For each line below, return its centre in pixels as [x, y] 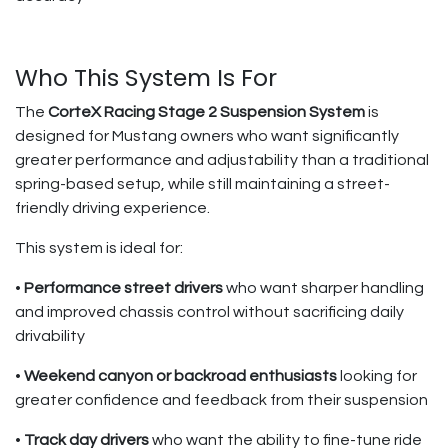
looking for [377, 376]
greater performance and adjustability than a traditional [222, 160]
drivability [50, 336]
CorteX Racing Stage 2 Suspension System [206, 112]
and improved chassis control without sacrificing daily [209, 312]
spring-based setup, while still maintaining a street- [202, 184]
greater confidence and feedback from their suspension [221, 400]
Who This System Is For [146, 77]
